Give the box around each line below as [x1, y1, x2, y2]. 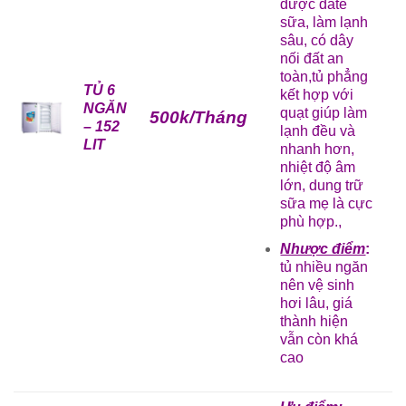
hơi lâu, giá [280, 295, 353, 311]
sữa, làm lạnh [280, 14, 369, 30]
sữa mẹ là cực [280, 196, 373, 211]
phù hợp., [280, 214, 343, 229]
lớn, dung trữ [280, 178, 364, 193]
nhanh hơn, [280, 141, 355, 157]
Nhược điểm [280, 240, 366, 256]
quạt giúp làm [280, 105, 368, 121]
